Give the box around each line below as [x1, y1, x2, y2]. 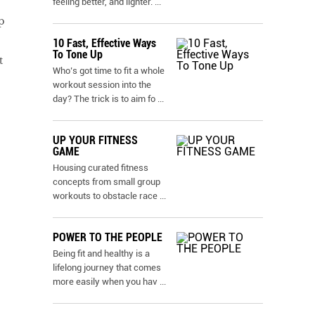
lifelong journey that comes [53, 262, 161, 273]
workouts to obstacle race [53, 191, 160, 201]
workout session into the [53, 79, 151, 90]
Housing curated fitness [53, 162, 148, 173]
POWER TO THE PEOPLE [53, 231, 162, 244]
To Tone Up [53, 48, 103, 61]
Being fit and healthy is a [53, 248, 150, 259]
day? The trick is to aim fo [53, 94, 155, 104]
